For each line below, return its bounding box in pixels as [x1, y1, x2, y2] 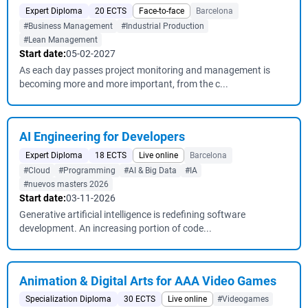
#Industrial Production [121, 21, 204, 31]
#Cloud [23, 166, 50, 175]
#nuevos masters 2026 [23, 179, 109, 189]
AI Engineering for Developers [19, 129, 185, 144]
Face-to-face [139, 6, 184, 16]
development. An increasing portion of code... [19, 223, 212, 234]
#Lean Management [23, 35, 98, 45]
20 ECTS [95, 6, 126, 16]
